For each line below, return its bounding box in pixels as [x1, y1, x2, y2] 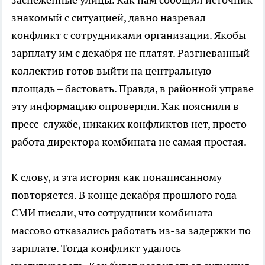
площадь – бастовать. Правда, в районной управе [11, 81, 254, 95]
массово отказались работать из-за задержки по [11, 223, 251, 237]
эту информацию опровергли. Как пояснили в [11, 99, 239, 113]
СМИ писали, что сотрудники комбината [11, 205, 213, 219]
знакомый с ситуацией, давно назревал [11, 10, 206, 24]
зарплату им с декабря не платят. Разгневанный [11, 46, 250, 60]
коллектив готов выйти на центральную [11, 63, 211, 77]
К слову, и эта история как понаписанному [11, 170, 222, 184]
